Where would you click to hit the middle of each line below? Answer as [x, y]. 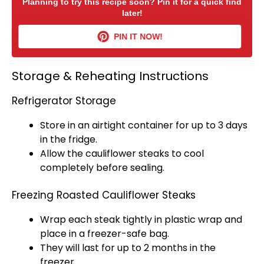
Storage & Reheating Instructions [110, 76]
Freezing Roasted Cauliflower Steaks [104, 195]
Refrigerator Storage [64, 101]
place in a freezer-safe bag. [105, 234]
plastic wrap [193, 220]
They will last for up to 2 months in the [128, 248]
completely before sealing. [102, 168]
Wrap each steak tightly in [102, 220]
